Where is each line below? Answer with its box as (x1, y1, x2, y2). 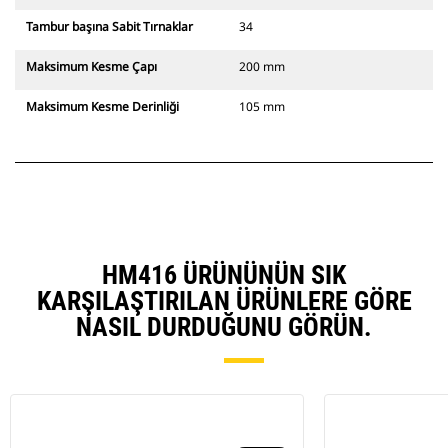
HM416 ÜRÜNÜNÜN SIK (102, 260, 346, 291)
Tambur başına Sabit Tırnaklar (26, 18, 193, 36)
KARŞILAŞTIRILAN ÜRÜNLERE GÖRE (36, 286, 412, 317)
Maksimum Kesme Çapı (26, 58, 157, 76)
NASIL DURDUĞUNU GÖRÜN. (76, 312, 372, 343)
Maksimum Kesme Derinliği (26, 98, 179, 116)
